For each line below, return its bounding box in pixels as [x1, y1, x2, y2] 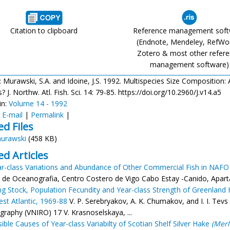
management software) [149, 60, 229, 69]
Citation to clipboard [10, 26, 78, 35]
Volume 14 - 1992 [9, 99, 67, 108]
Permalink [31, 110, 64, 120]
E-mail [2, 110, 23, 120]
